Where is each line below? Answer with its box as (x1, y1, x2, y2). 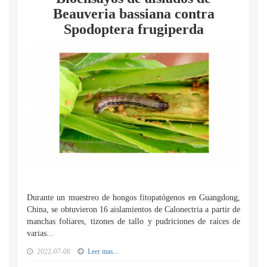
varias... (27, 229, 54, 238)
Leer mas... (88, 247, 119, 256)
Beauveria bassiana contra (52, 6, 215, 21)
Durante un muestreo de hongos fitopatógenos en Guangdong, (27, 193, 240, 202)
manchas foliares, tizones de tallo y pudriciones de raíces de (27, 217, 240, 226)
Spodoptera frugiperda (63, 21, 204, 37)
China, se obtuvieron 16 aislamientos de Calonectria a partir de (27, 205, 240, 214)
